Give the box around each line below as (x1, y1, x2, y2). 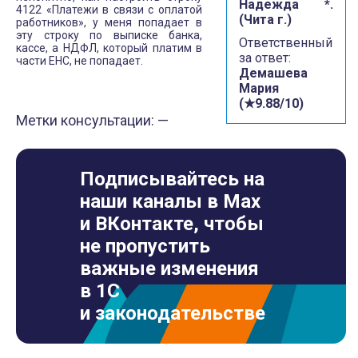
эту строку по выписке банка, (16, 29, 202, 42)
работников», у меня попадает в (16, 16, 202, 29)
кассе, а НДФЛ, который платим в (16, 42, 202, 54)
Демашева (239, 66, 308, 81)
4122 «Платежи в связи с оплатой (16, 3, 202, 16)
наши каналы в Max (80, 190, 261, 213)
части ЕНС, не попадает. (16, 54, 143, 67)
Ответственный (239, 35, 332, 50)
